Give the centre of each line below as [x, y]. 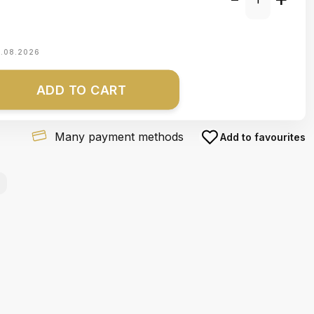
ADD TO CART [81, 90]
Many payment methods [119, 136]
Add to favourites [263, 137]
